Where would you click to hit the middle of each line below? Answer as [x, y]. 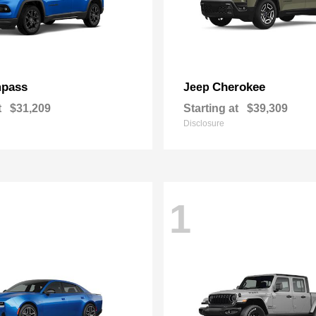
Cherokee [239, 87]
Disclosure [204, 123]
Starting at [211, 108]
